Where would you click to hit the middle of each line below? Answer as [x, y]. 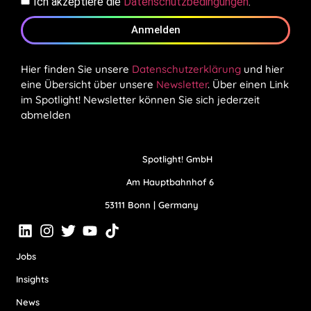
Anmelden [155, 30]
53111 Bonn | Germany [152, 204]
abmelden [46, 115]
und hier [262, 69]
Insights [32, 279]
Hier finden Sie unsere [76, 69]
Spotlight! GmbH [177, 159]
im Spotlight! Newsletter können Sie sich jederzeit [140, 100]
